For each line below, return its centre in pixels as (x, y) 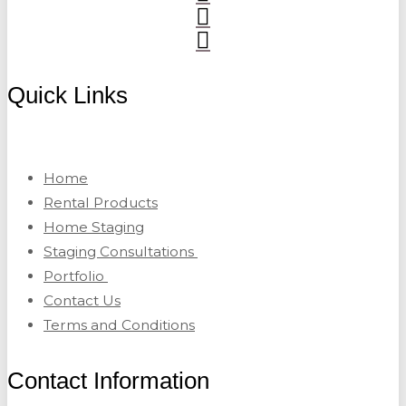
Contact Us (82, 301)
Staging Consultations (121, 252)
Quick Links (68, 96)
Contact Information (108, 381)
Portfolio (76, 276)
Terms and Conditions (119, 325)
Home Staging (94, 227)
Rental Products (101, 203)
